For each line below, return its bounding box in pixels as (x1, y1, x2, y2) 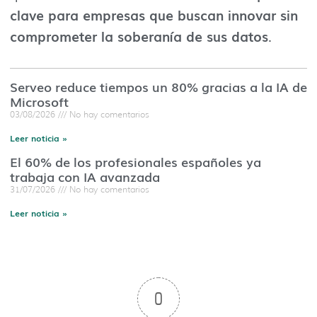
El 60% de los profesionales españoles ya (10, 152, 261, 171)
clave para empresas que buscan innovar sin (10, 4, 298, 25)
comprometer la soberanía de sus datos (10, 25, 268, 46)
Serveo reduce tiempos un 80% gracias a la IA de (10, 77, 307, 96)
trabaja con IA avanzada (10, 167, 160, 186)
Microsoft (10, 92, 69, 111)
